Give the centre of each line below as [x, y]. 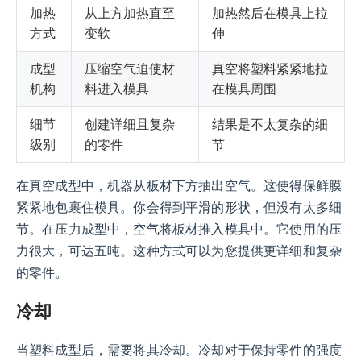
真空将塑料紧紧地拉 [270, 69]
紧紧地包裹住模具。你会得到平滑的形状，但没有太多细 [179, 208]
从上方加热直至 [130, 13]
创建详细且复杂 [130, 124]
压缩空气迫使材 [130, 69]
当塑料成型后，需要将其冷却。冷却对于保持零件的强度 [179, 351]
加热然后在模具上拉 [270, 13]
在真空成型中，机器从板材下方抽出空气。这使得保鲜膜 [179, 186]
